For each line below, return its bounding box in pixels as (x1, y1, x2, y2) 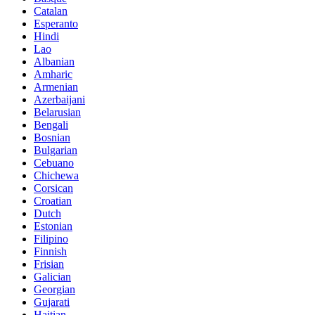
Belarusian (34, 106, 81, 119)
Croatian (34, 195, 72, 207)
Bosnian (34, 131, 70, 144)
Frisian (34, 258, 64, 271)
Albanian (34, 56, 75, 68)
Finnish (34, 245, 67, 258)
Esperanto (34, 18, 78, 30)
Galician (34, 271, 71, 283)
